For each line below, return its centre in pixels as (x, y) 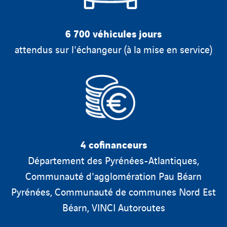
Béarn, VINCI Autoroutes (113, 207)
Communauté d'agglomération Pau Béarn (113, 176)
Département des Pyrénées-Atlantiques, (113, 160)
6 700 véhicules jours (113, 33)
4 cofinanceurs (113, 144)
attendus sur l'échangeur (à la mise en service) (113, 49)
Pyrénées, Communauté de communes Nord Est (113, 192)
